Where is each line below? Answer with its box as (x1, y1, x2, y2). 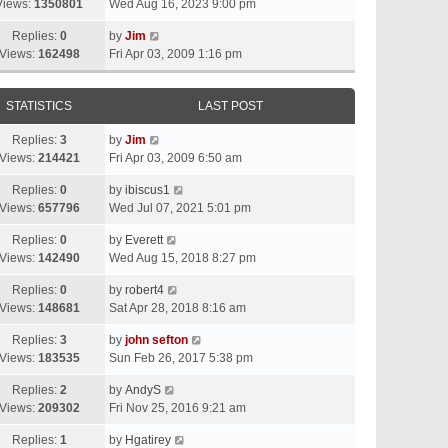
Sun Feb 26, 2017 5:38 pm (109, 351, 253, 365)
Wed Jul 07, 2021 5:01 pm (109, 201, 251, 215)
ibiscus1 (125, 183, 170, 197)
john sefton (125, 333, 188, 347)
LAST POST (197, 99, 263, 113)
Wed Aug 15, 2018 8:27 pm (109, 251, 256, 265)
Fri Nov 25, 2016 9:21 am (109, 401, 246, 415)
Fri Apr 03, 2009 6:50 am (109, 151, 242, 165)
